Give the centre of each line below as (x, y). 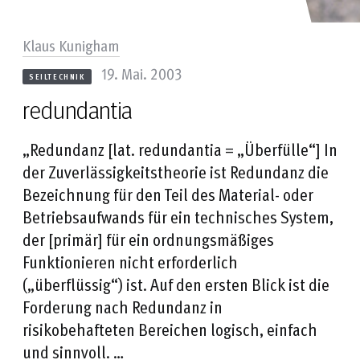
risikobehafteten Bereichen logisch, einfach (170, 329)
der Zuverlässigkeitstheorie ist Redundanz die (176, 171)
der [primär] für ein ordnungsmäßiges (148, 239)
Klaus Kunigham (71, 45)
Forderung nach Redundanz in (123, 306)
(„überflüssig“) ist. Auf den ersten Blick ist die (176, 284)
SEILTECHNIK (57, 76)
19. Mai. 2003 (141, 73)
